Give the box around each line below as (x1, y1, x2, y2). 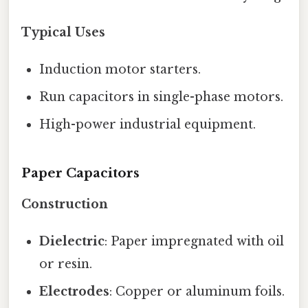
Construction (21, 197, 108, 212)
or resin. (39, 256, 93, 272)
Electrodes (39, 284, 110, 300)
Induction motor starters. (39, 61, 201, 77)
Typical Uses (21, 24, 105, 40)
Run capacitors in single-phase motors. (39, 89, 284, 104)
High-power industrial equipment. (39, 116, 256, 132)
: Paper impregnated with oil (104, 234, 285, 250)
